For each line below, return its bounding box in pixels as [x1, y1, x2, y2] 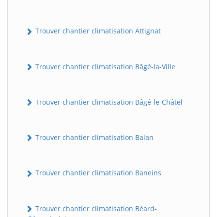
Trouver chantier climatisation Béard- [33, 203, 157, 213]
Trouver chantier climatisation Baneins [33, 168, 161, 178]
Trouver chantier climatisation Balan [33, 133, 154, 142]
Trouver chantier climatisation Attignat [33, 26, 161, 36]
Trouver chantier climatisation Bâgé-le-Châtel [33, 97, 183, 107]
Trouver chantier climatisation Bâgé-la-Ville [33, 62, 175, 71]
